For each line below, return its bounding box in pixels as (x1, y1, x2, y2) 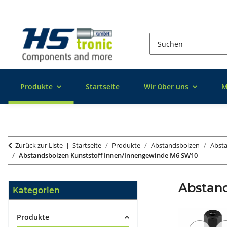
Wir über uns (144, 82, 188, 92)
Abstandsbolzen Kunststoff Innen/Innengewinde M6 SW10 (19, 150, 198, 160)
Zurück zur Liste (15, 141, 63, 150)
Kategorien (13, 185, 60, 196)
